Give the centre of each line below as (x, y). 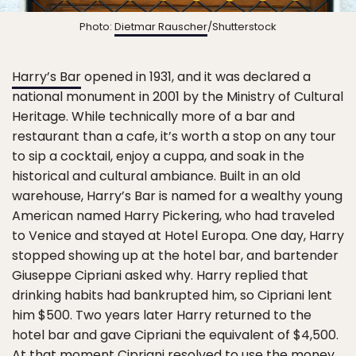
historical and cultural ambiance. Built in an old (156, 176)
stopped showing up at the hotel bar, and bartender (175, 256)
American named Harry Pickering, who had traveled (173, 216)
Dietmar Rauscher (161, 27)
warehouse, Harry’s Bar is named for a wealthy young (177, 196)
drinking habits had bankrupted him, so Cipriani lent (172, 296)
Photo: (97, 27)
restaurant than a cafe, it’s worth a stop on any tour (174, 137)
